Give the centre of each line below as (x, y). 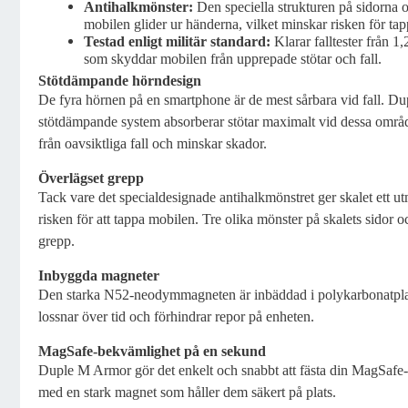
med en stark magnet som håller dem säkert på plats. (187, 392)
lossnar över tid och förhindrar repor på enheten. (176, 316)
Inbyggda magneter (99, 275)
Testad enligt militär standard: (177, 41)
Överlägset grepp (91, 178)
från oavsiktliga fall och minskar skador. (153, 143)
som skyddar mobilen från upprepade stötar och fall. (233, 59)
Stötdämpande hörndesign (120, 81)
